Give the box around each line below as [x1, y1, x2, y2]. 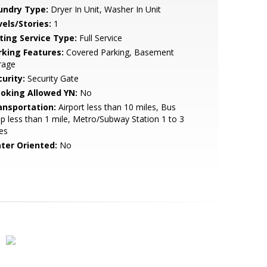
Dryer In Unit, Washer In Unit [48, 4, 161, 15]
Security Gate [24, 73, 79, 84]
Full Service [76, 32, 122, 44]
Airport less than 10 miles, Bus [55, 101, 176, 113]
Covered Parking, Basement [63, 46, 174, 58]
